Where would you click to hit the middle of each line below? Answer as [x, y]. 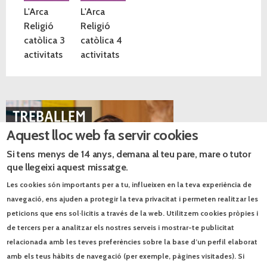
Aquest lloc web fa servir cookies [103, 135]
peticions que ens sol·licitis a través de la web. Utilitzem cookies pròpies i [133, 213]
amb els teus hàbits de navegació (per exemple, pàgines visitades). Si [126, 256]
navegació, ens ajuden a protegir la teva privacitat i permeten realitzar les [133, 199]
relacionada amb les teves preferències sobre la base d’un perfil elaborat [132, 242]
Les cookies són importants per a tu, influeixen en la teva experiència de [129, 184]
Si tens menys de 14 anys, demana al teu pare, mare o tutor [129, 154]
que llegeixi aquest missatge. [67, 167]
